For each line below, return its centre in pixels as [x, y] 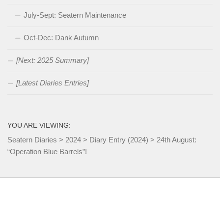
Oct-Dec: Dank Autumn [61, 37]
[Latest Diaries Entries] [53, 82]
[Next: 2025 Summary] [53, 60]
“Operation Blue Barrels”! [47, 151]
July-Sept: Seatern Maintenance [75, 15]
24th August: [177, 139]
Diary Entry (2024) [119, 139]
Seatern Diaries [32, 139]
